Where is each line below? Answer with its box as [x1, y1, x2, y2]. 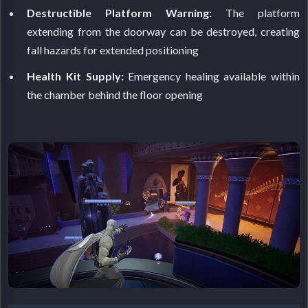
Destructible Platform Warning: [27, 5, 212, 19]
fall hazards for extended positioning [27, 43, 199, 56]
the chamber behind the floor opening [27, 88, 203, 102]
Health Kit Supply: [27, 69, 124, 83]
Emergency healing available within [123, 69, 300, 83]
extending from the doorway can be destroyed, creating [27, 24, 300, 38]
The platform [212, 5, 300, 19]
